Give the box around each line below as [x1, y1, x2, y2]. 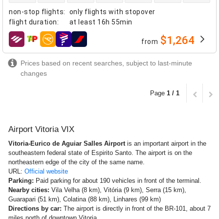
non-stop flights [9, 7, 64, 16]
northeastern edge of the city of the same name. [8, 158, 145, 166]
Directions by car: [8, 204, 62, 212]
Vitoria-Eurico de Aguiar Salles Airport [8, 139, 125, 147]
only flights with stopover [69, 7, 155, 16]
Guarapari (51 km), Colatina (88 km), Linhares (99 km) [8, 195, 161, 203]
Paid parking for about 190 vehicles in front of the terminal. [34, 176, 201, 184]
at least [69, 18, 96, 26]
